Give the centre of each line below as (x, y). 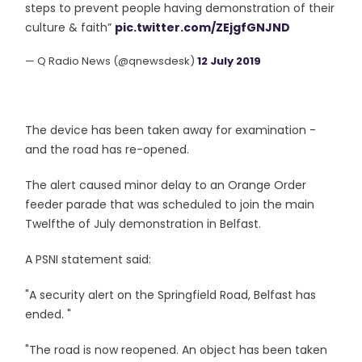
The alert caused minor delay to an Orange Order (166, 185)
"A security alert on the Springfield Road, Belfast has (171, 295)
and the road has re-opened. (107, 149)
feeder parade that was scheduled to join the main (170, 204)
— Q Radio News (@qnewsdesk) (112, 61)
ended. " (48, 314)
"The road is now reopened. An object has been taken (177, 350)
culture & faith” (70, 27)
